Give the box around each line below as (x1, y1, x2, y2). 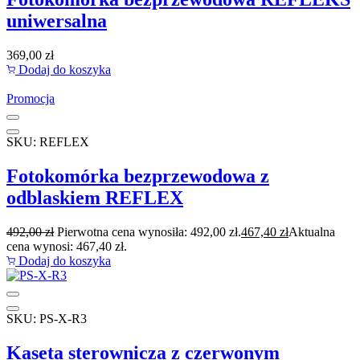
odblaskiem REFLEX (6, 187, 183, 209)
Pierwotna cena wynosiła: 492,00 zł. (57, 225, 241, 239)
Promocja (6, 92, 55, 106)
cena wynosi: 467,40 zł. (6, 239, 127, 254)
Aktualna (288, 225, 335, 239)
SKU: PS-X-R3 (6, 312, 87, 326)
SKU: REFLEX (6, 135, 89, 149)
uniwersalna (6, 10, 107, 32)
